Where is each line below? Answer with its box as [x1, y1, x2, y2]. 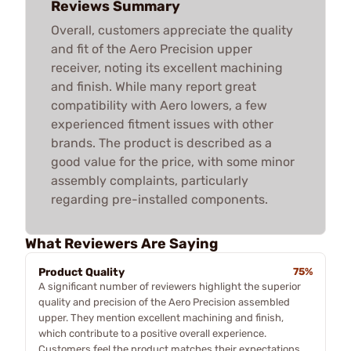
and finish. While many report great [51, 78, 256, 94]
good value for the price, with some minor [51, 154, 295, 169]
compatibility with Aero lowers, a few [51, 97, 267, 113]
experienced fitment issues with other [51, 116, 273, 132]
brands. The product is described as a [51, 135, 272, 150]
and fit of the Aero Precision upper [51, 41, 252, 56]
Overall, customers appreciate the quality [51, 22, 293, 38]
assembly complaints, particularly [51, 172, 248, 188]
